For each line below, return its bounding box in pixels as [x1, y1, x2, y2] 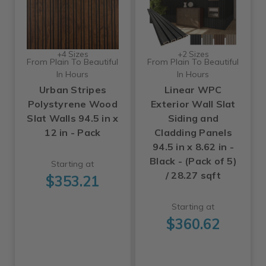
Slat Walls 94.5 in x [27, 112, 119, 124]
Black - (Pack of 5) [150, 154, 237, 167]
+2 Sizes [177, 49, 209, 59]
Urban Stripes [39, 83, 107, 96]
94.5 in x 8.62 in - [153, 140, 234, 153]
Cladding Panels [154, 126, 232, 138]
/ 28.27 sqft [165, 169, 221, 181]
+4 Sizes [56, 49, 88, 59]
